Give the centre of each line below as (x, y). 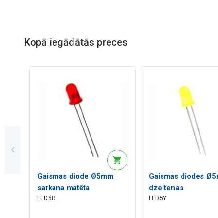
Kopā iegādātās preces (76, 42)
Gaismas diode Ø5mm (75, 176)
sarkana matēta (64, 188)
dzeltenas (166, 188)
